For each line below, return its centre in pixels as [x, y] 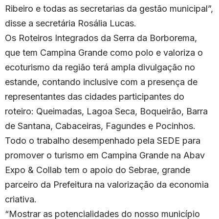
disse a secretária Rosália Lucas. [71, 23]
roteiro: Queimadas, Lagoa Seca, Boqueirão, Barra [106, 111]
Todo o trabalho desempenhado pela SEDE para [103, 141]
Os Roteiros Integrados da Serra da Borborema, [101, 38]
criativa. [21, 199]
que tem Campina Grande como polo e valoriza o [104, 53]
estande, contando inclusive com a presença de [101, 82]
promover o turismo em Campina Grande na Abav [105, 155]
